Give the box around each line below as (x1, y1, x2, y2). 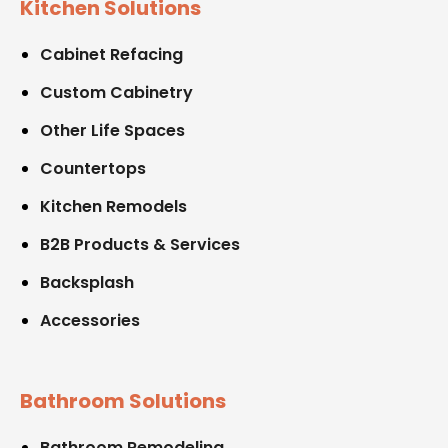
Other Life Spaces (40, 118, 185, 142)
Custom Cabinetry (40, 80, 193, 104)
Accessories (40, 308, 140, 332)
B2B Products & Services (40, 232, 240, 256)
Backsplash (40, 270, 134, 294)
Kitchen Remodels (40, 194, 187, 218)
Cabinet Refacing (40, 42, 183, 66)
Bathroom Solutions (20, 386, 226, 415)
